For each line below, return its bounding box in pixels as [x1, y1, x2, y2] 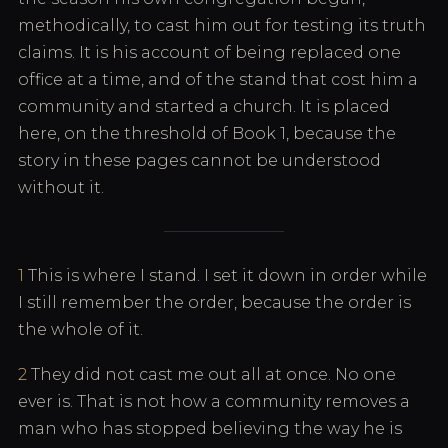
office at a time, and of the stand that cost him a [18, 70, 418, 89]
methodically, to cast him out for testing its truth [18, 16, 426, 35]
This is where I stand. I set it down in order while [24, 266, 427, 285]
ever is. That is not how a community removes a [18, 392, 410, 411]
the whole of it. [18, 320, 143, 339]
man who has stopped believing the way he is [18, 419, 402, 438]
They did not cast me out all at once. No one [27, 365, 396, 384]
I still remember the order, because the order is [18, 293, 411, 312]
